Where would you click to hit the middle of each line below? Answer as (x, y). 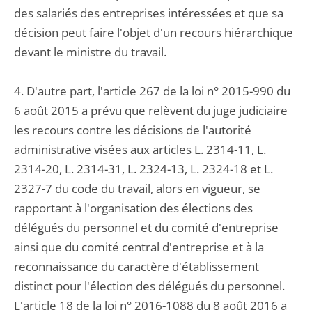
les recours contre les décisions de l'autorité (133, 130)
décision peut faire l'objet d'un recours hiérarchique (154, 32)
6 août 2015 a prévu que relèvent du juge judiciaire (151, 110)
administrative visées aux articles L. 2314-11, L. (140, 149)
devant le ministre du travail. (90, 52)
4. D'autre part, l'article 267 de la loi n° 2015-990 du (152, 91)
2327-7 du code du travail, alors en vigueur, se (137, 188)
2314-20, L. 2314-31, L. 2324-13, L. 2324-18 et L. (143, 169)
